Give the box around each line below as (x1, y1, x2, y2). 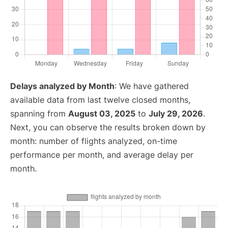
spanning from (10, 108, 68, 119)
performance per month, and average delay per (10, 150, 193, 160)
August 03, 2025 (68, 108, 135, 119)
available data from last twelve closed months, (10, 95, 190, 105)
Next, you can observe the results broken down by (10, 122, 206, 133)
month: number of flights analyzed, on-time (10, 136, 177, 147)
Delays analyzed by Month (10, 81, 115, 92)
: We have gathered (115, 81, 189, 92)
